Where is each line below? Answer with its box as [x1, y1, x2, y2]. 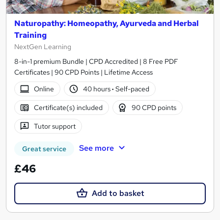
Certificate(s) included [33, 103, 103, 112]
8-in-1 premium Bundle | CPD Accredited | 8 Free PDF [14, 57, 178, 66]
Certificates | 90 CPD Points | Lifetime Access [14, 68, 153, 77]
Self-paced [114, 84, 150, 93]
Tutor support [33, 121, 76, 131]
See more [79, 142, 114, 153]
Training [14, 30, 47, 40]
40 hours [83, 84, 112, 93]
